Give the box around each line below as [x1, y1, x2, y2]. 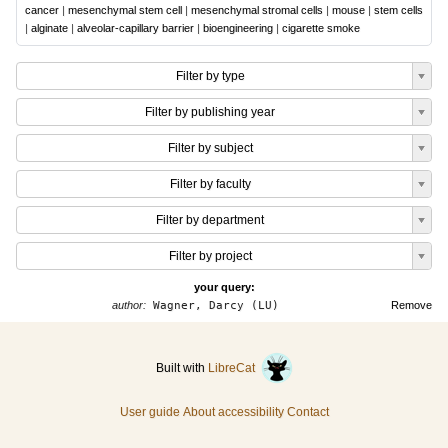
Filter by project [168, 249, 252, 263]
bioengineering [203, 22, 273, 34]
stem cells [374, 4, 423, 16]
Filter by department [156, 213, 264, 227]
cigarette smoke [282, 22, 360, 34]
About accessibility [182, 405, 284, 419]
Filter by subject [167, 141, 253, 155]
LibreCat [207, 361, 261, 375]
